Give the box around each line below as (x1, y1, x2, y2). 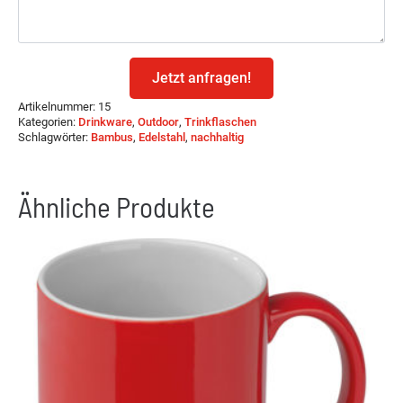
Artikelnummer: (18, 100, 98, 114)
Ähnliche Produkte (18, 190, 215, 224)
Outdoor (138, 115, 179, 130)
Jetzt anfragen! (152, 69, 251, 87)
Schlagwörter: (18, 130, 91, 145)
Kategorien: (18, 115, 78, 130)
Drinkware (78, 115, 132, 130)
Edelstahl (139, 130, 185, 145)
